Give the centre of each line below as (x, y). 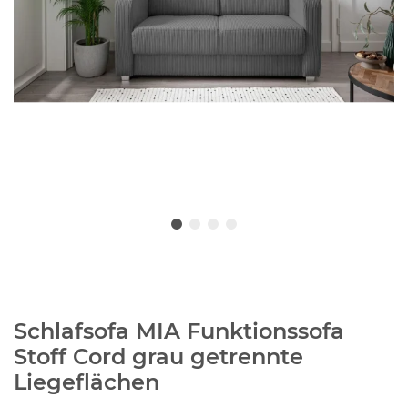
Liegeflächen (87, 382)
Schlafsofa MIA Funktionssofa (179, 331)
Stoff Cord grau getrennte (158, 356)
